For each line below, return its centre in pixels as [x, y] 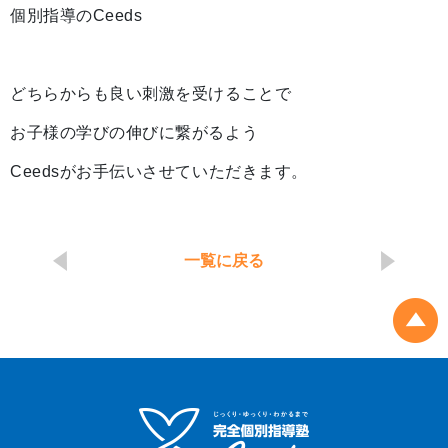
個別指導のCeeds [76, 16]
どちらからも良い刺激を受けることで [151, 94]
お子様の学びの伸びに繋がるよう [134, 133]
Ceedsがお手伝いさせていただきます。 [159, 172]
